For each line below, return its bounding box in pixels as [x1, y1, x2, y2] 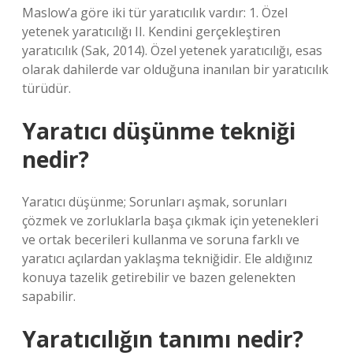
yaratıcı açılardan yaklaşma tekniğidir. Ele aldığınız [22, 250, 313, 267]
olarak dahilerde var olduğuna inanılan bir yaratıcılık [22, 61, 329, 78]
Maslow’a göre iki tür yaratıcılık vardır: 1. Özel [22, 4, 288, 21]
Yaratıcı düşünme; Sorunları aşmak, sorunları [22, 193, 287, 210]
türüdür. [22, 80, 71, 97]
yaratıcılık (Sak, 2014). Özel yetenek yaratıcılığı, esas [22, 42, 322, 59]
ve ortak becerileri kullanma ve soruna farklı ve [22, 231, 299, 248]
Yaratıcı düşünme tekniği [22, 116, 295, 146]
